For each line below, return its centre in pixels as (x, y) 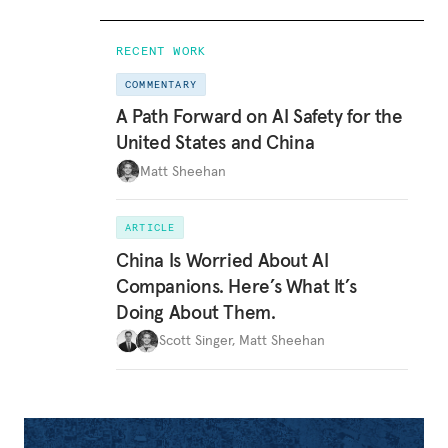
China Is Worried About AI (222, 259)
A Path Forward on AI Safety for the (259, 116)
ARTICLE (150, 228)
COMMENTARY (161, 84)
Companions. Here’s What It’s (236, 285)
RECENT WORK (161, 50)
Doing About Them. (196, 311)
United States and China (215, 142)
